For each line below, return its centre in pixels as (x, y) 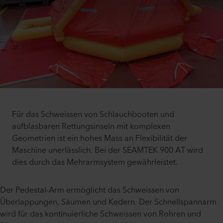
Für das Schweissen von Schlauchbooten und (93, 115)
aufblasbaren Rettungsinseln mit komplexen (91, 127)
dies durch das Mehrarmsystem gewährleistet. (95, 163)
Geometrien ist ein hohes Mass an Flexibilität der (100, 139)
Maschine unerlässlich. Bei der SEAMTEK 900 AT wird (108, 151)
